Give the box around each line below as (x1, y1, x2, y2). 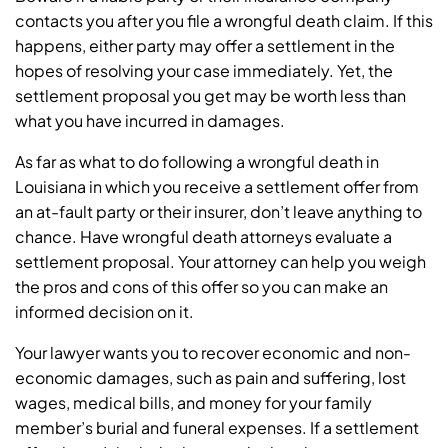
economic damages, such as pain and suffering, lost (15, 367, 406, 389)
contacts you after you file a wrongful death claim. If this (15, 10, 433, 32)
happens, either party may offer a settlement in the (15, 35, 395, 57)
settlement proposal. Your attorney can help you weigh (15, 251, 426, 273)
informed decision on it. (15, 301, 194, 323)
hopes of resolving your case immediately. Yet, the (15, 60, 393, 82)
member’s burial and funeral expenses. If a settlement (15, 417, 419, 439)
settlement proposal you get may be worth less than (15, 85, 406, 107)
